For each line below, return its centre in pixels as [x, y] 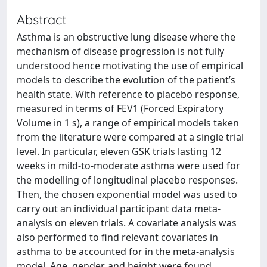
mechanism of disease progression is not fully [120, 51]
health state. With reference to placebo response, [128, 94]
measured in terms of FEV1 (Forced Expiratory [120, 108]
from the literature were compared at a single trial [130, 137]
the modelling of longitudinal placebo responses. [127, 180]
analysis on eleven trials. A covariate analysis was [127, 223]
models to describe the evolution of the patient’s [126, 80]
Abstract [41, 19]
